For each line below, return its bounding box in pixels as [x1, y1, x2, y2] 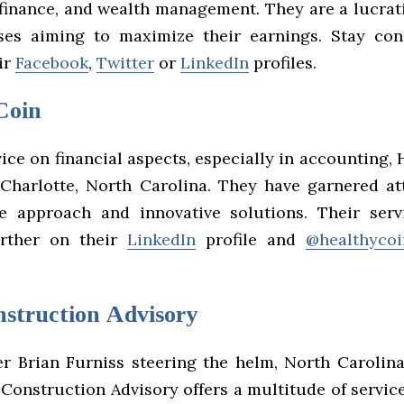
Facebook [15, 51, 88, 73]
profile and [196, 228, 306, 250]
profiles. [249, 51, 317, 73]
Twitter [96, 51, 154, 73]
